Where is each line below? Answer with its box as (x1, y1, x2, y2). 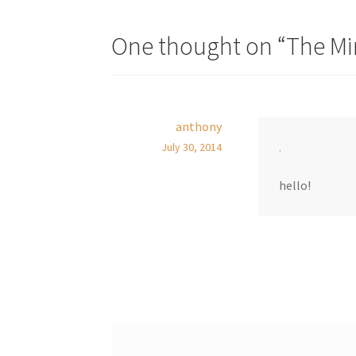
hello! (278, 176, 311, 193)
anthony (175, 118, 222, 135)
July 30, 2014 (161, 140, 222, 155)
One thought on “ (111, 30, 287, 63)
